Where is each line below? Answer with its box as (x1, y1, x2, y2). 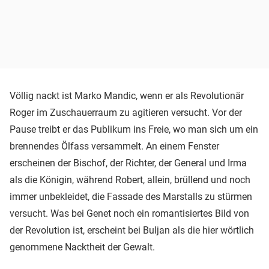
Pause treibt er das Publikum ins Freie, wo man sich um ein (10, 124, 258, 136)
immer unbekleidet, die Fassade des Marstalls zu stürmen (10, 191, 252, 203)
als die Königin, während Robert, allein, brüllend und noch (10, 174, 250, 186)
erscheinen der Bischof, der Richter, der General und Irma (10, 157, 247, 169)
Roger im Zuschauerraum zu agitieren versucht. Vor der (10, 107, 242, 119)
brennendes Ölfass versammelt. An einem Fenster (10, 141, 219, 153)
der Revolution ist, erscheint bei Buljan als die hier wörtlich (10, 225, 254, 237)
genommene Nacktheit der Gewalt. (10, 241, 155, 253)
